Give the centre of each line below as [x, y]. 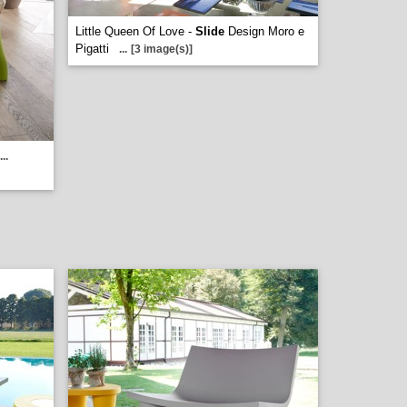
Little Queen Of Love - [135, 31]
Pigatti [92, 49]
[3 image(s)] [162, 49]
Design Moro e [264, 31]
